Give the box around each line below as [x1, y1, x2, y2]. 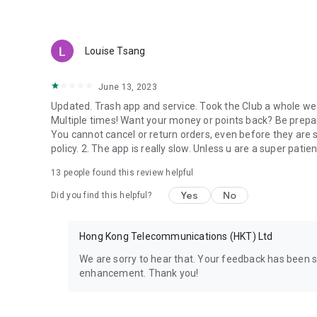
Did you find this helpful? [51, 190, 151, 200]
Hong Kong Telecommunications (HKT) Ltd [79, 231, 273, 242]
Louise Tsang [85, 45, 146, 57]
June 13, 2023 [98, 82, 157, 92]
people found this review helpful [61, 168, 194, 178]
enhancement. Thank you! [79, 267, 199, 279]
